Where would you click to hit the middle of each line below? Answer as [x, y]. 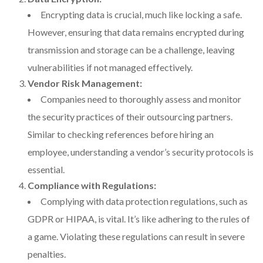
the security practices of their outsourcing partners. [130, 117]
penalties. [47, 254]
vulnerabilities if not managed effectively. [110, 68]
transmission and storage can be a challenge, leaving [131, 50]
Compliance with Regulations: [92, 186]
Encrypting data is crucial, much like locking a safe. [141, 15]
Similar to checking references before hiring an [121, 134]
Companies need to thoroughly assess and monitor [141, 99]
